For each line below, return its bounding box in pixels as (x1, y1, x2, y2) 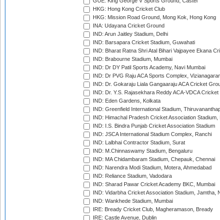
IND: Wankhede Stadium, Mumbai (91, 198, 173, 204)
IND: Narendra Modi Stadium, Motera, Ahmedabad (91, 165, 212, 171)
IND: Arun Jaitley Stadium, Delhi (91, 31, 168, 37)
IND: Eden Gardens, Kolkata (91, 98, 161, 104)
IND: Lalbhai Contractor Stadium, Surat (91, 139, 185, 146)
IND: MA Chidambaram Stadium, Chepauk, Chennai (91, 156, 215, 163)
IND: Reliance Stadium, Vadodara (91, 173, 172, 179)
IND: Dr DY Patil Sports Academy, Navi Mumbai (91, 64, 205, 71)
